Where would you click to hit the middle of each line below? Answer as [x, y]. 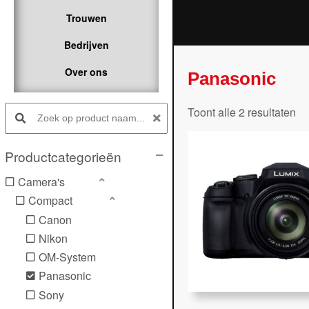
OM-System [67, 257]
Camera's [41, 181]
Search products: [25, 102]
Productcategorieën [63, 156]
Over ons [86, 71]
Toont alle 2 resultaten [242, 112]
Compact [50, 201]
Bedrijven [86, 44]
